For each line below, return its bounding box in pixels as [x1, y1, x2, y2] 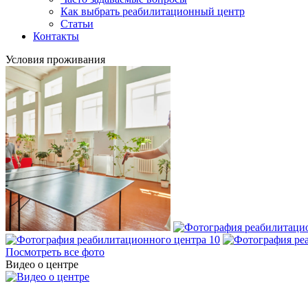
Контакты [33, 30, 79, 42]
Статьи [60, 18, 93, 30]
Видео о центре [5, 258, 78, 270]
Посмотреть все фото [5, 246, 104, 258]
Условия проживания [5, 54, 105, 65]
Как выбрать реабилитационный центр [60, 5, 245, 17]
